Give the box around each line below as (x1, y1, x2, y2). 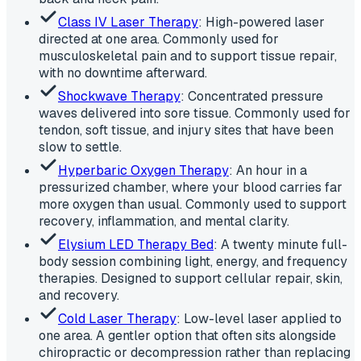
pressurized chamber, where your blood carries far (39, 178, 342, 196)
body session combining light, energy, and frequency (39, 252, 347, 270)
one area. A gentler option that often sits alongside (39, 326, 336, 344)
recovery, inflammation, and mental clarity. (39, 212, 289, 230)
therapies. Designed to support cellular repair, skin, (39, 269, 342, 287)
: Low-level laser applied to (176, 309, 342, 327)
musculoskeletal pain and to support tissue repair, (39, 47, 337, 64)
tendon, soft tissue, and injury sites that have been (39, 121, 334, 139)
